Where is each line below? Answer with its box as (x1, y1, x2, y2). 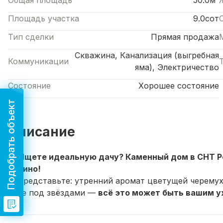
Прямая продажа (151, 32, 219, 42)
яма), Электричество (135, 62, 219, 73)
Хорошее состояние (138, 81, 219, 91)
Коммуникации (8, 56, 69, 67)
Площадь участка (8, 13, 79, 24)
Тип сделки (8, 32, 54, 42)
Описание (8, 124, 75, 140)
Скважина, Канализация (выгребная (75, 50, 219, 61)
